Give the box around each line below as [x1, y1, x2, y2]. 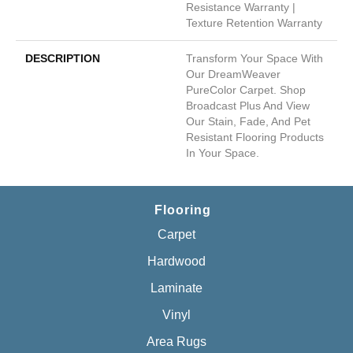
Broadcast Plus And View [186, 98, 310, 112]
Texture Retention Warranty [186, 16, 322, 29]
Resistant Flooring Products [186, 130, 324, 143]
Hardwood [147, 254, 206, 268]
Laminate [150, 281, 203, 295]
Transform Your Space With [186, 51, 323, 65]
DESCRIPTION [25, 51, 100, 65]
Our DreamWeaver [186, 67, 281, 80]
